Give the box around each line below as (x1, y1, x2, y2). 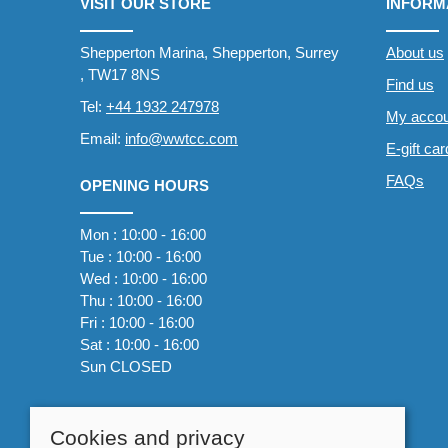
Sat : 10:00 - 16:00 (80, 336, 199, 353)
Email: (80, 130, 125, 147)
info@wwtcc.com (125, 130, 238, 147)
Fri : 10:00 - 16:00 (80, 314, 194, 331)
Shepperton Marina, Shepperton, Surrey (80, 44, 339, 61)
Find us (386, 76, 434, 93)
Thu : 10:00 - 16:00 (80, 292, 202, 309)
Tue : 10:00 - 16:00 (80, 248, 201, 265)
